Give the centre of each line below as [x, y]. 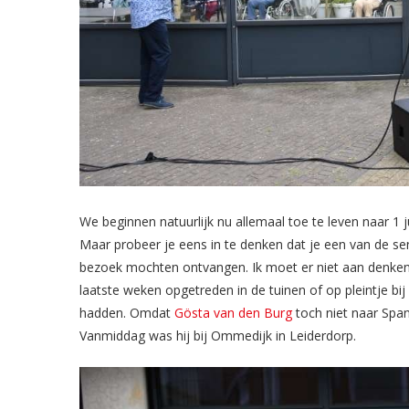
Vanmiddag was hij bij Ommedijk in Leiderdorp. [218, 336]
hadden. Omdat [127, 313]
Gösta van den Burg [233, 313]
